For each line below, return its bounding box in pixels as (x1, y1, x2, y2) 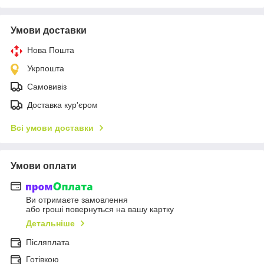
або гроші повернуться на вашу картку (26, 204, 174, 214)
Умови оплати (11, 160, 77, 171)
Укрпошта (27, 63, 64, 73)
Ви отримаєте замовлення (26, 195, 128, 205)
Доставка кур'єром (27, 100, 98, 110)
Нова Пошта (27, 45, 74, 55)
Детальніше (26, 219, 75, 229)
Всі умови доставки (11, 123, 94, 133)
